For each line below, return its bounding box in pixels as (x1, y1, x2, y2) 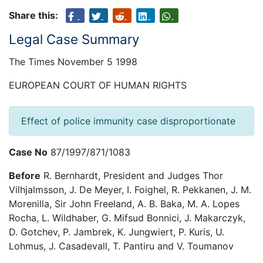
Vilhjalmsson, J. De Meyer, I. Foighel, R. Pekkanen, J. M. (9, 184, 251, 196)
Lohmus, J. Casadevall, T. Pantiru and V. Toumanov (9, 240, 234, 252)
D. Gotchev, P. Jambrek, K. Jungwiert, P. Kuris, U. (9, 226, 224, 238)
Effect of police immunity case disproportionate (21, 115, 235, 127)
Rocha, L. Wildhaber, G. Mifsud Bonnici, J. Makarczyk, (9, 212, 245, 224)
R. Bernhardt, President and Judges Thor (41, 170, 223, 182)
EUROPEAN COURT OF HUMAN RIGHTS (9, 79, 187, 92)
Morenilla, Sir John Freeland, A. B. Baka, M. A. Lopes (9, 198, 240, 210)
